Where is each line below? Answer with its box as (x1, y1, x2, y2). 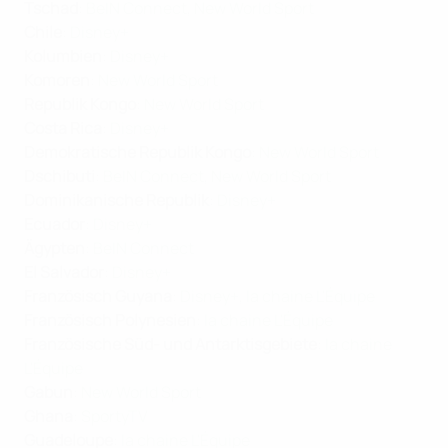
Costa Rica (24, 117, 102, 140)
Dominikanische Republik (24, 189, 209, 212)
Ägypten (24, 237, 85, 260)
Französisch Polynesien (24, 309, 196, 332)
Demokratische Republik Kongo (24, 141, 251, 164)
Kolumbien (24, 45, 102, 68)
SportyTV (81, 405, 148, 428)
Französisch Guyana (24, 285, 172, 308)
